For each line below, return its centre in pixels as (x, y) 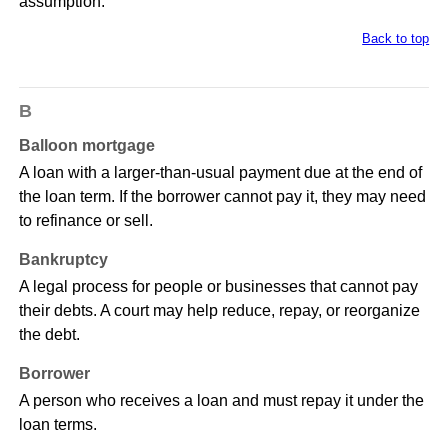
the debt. (49, 335)
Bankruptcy (63, 260)
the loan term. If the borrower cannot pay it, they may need (222, 197)
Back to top (396, 39)
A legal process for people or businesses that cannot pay (218, 287)
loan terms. (57, 425)
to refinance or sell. (85, 221)
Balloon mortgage (86, 146)
